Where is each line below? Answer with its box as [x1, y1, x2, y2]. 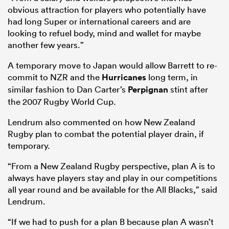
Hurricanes [102, 72, 146, 83]
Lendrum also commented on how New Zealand [8, 117, 195, 128]
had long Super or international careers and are [8, 16, 191, 27]
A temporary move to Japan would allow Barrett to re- [8, 60, 217, 71]
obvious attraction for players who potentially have [8, 4, 206, 15]
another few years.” [8, 39, 84, 51]
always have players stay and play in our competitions [8, 172, 217, 184]
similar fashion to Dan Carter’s [8, 84, 128, 95]
